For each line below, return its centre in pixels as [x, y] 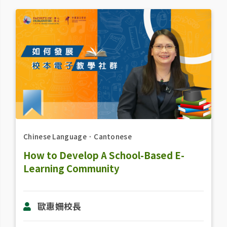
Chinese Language [55, 136]
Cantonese [113, 136]
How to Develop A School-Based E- [104, 155]
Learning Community [71, 168]
